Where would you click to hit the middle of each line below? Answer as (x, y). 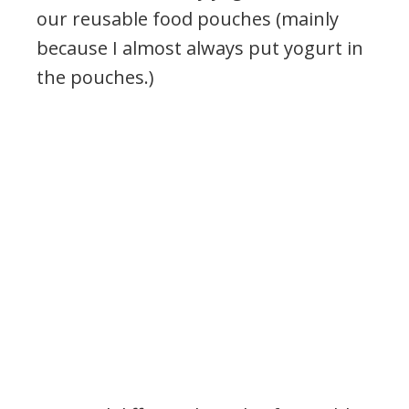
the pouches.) (95, 77)
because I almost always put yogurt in (200, 47)
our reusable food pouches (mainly (188, 18)
